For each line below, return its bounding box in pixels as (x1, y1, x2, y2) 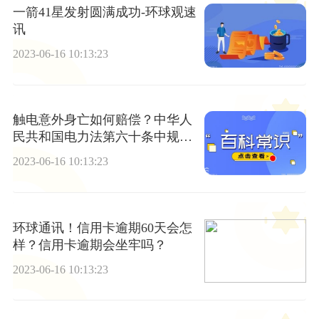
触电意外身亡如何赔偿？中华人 (12, 113, 192, 127)
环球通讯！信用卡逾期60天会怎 (12, 220, 192, 235)
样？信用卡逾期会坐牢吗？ (12, 237, 167, 252)
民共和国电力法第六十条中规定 (12, 130, 192, 145)
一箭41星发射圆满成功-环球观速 (12, 5, 197, 20)
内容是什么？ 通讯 (12, 147, 119, 162)
